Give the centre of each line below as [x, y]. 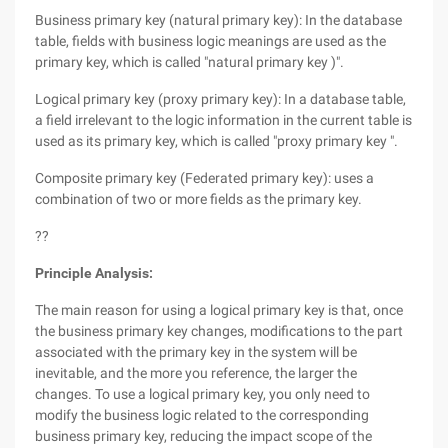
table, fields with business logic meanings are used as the [210, 41]
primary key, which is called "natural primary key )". [189, 62]
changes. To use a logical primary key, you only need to [202, 394]
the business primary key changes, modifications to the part [219, 331]
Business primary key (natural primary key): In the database [218, 20]
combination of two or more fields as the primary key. [198, 199]
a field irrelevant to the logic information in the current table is [223, 120]
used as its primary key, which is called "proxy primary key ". [216, 141]
